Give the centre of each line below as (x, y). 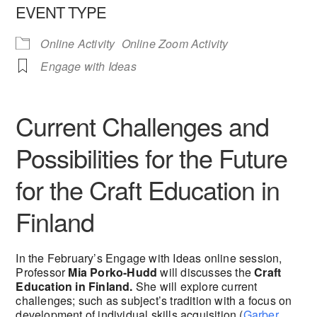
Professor (42, 272)
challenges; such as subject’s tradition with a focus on (154, 300)
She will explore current (195, 286)
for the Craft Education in (148, 189)
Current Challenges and (143, 125)
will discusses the (206, 272)
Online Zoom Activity (175, 43)
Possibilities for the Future (152, 157)
